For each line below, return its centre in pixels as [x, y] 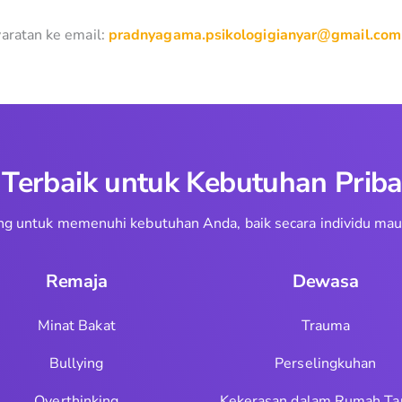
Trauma [325, 326]
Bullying [76, 363]
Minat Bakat [76, 326]
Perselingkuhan [326, 363]
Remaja [76, 281]
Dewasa [325, 281]
